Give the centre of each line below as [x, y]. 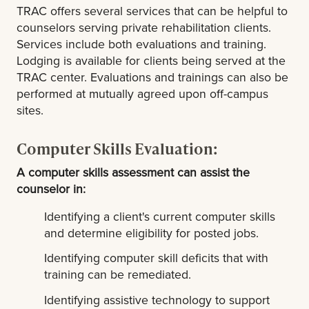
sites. [30, 110]
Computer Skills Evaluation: [117, 148]
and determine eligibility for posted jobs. [152, 232]
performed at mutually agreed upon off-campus [142, 93]
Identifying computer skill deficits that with [157, 258]
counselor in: [51, 188]
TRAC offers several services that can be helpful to [152, 10]
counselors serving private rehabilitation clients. [144, 27]
